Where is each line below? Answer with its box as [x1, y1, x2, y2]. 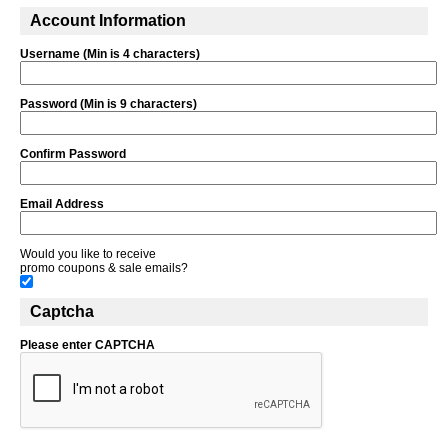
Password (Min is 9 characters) [20, 96, 197, 111]
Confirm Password [20, 146, 126, 161]
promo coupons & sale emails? [20, 260, 188, 275]
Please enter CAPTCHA [20, 337, 155, 352]
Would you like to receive [20, 246, 156, 261]
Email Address [20, 196, 104, 211]
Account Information [30, 11, 186, 29]
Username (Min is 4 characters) [20, 46, 200, 61]
